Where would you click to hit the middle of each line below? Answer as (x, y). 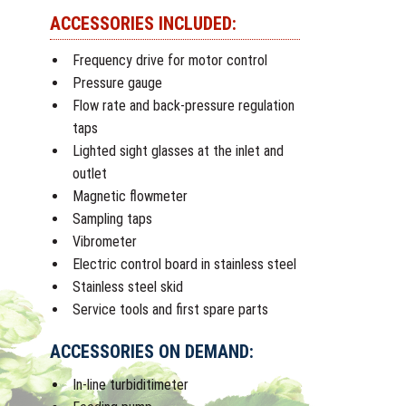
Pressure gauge (117, 82)
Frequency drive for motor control (170, 60)
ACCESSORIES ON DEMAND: (152, 351)
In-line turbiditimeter (130, 384)
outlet (90, 173)
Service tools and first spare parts (170, 309)
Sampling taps (112, 218)
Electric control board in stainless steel (184, 264)
